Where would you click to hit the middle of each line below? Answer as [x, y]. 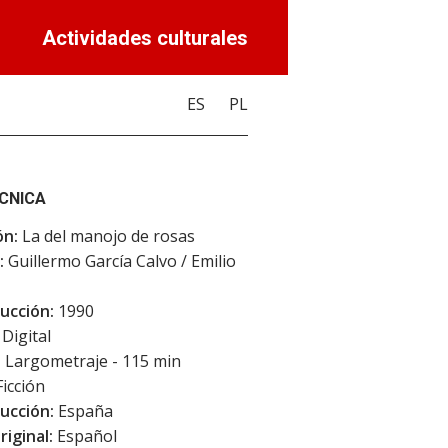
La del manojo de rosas [106, 236]
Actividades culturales [145, 38]
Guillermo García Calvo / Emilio [120, 261]
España [83, 411]
